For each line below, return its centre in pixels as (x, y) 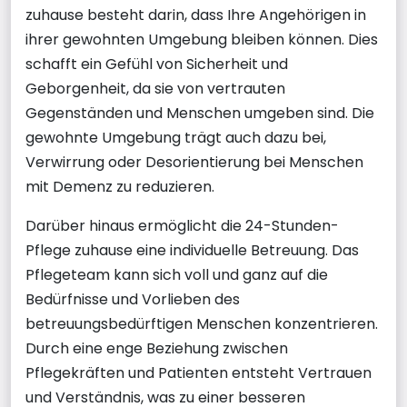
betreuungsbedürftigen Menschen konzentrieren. (202, 324)
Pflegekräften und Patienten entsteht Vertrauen (199, 373)
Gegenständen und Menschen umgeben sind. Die (200, 113)
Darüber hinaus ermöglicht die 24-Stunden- (182, 226)
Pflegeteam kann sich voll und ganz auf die (177, 275)
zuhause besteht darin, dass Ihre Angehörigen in (196, 15)
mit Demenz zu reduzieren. (120, 187)
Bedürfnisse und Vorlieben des (133, 299)
